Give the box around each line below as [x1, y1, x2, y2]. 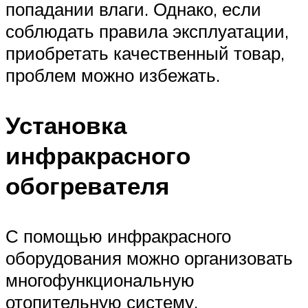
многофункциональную [5, 269, 195, 291]
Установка [5, 110, 126, 141]
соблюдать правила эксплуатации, [5, 19, 289, 42]
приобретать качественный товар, [5, 41, 285, 64]
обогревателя [5, 170, 169, 201]
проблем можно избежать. [5, 63, 220, 86]
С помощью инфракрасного [5, 225, 231, 247]
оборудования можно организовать [5, 247, 293, 269]
